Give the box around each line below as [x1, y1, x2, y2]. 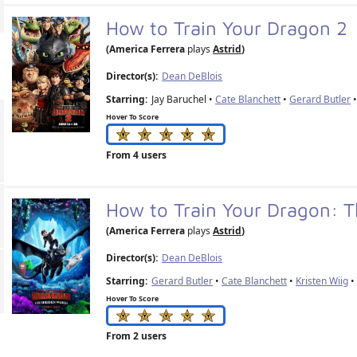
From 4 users [106, 147, 167, 162]
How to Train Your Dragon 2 [106, 17, 354, 40]
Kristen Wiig [296, 273, 349, 288]
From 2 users [106, 328, 167, 343]
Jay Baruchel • [151, 92, 216, 107]
